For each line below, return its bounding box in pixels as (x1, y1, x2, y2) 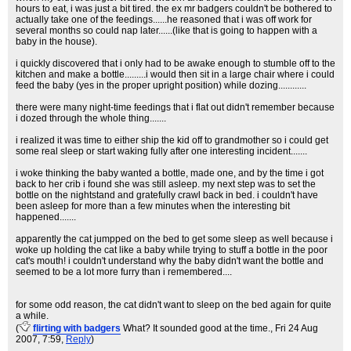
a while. (16, 310, 49, 321)
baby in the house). (16, 36, 97, 47)
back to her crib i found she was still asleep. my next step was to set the (16, 179, 316, 190)
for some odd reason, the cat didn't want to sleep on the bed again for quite (16, 299, 331, 310)
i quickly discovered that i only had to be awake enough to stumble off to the (16, 58, 335, 69)
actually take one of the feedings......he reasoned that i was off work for (16, 14, 312, 25)
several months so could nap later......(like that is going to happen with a (16, 25, 317, 36)
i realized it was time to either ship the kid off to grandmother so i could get (16, 135, 328, 146)
